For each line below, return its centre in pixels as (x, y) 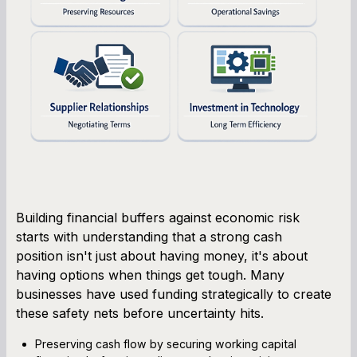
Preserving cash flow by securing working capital (166, 343)
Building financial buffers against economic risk (158, 217)
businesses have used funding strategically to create (174, 294)
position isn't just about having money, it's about (162, 255)
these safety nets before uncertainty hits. (140, 313)
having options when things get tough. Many (150, 275)
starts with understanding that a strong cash (149, 236)
